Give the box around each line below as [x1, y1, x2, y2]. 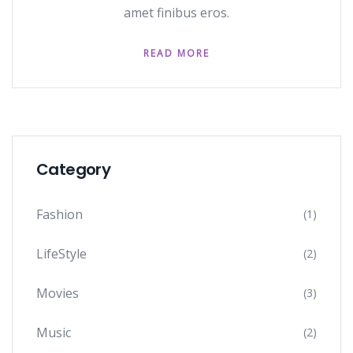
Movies [36, 284, 79, 302]
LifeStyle [36, 244, 87, 262]
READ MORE [143, 46, 210, 60]
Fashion [36, 205, 83, 223]
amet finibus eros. [124, 3, 229, 21]
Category [36, 158, 111, 180]
